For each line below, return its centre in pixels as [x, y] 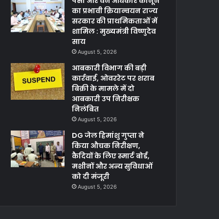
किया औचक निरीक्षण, [106, 146]
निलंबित [86, 109]
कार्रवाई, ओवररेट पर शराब [113, 78]
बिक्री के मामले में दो [103, 89]
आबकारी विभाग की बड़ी [109, 68]
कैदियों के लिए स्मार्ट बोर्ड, [111, 156]
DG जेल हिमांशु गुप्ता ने [108, 136]
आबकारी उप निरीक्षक [106, 99]
